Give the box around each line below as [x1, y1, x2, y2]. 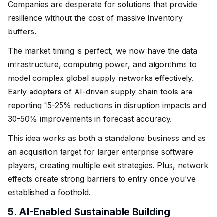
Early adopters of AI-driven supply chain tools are [8, 86, 193, 96]
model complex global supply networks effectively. [8, 73, 194, 83]
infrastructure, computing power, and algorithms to [8, 59, 197, 69]
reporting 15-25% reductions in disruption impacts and [8, 100, 206, 110]
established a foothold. [8, 187, 91, 197]
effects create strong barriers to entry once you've [8, 173, 196, 184]
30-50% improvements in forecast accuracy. [8, 113, 172, 124]
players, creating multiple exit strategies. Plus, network [8, 160, 208, 170]
